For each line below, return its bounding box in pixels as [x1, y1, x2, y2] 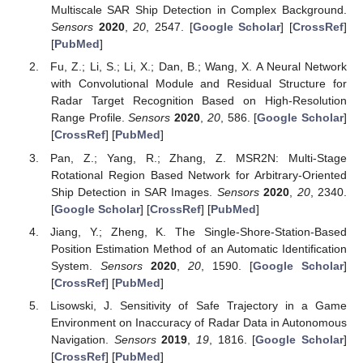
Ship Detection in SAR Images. [50, 185, 217, 199]
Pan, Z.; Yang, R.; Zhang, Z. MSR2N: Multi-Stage [50, 151, 347, 164]
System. [50, 258, 100, 272]
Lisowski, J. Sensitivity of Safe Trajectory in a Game [50, 298, 347, 312]
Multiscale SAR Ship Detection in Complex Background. [50, 3, 347, 17]
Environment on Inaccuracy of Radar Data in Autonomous [50, 315, 347, 329]
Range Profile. [50, 111, 129, 125]
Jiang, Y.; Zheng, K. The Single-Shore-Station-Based [50, 224, 347, 238]
